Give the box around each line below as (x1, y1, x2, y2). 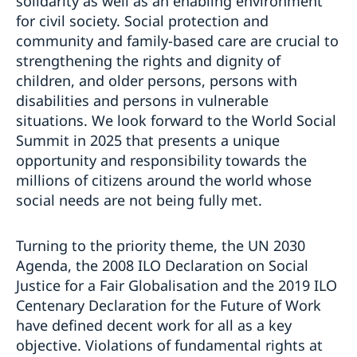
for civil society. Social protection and (16, 10, 269, 30)
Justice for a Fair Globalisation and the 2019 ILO (16, 275, 337, 295)
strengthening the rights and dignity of (16, 50, 280, 70)
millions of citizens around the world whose (16, 170, 312, 190)
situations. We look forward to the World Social (16, 110, 336, 130)
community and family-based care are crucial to (16, 30, 339, 50)
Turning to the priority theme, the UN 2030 (16, 235, 305, 255)
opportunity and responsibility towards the (16, 150, 307, 170)
